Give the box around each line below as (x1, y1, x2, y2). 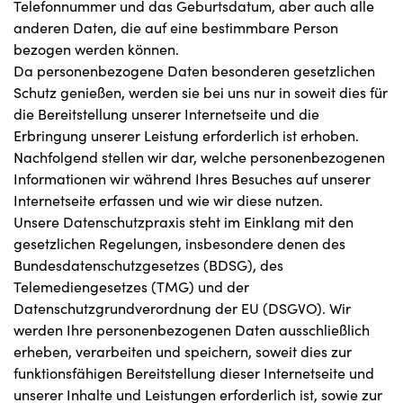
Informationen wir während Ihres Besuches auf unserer (13, 169, 371, 188)
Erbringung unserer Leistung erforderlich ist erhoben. (13, 126, 359, 145)
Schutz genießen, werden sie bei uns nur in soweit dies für (13, 83, 388, 102)
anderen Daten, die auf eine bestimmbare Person (13, 18, 338, 37)
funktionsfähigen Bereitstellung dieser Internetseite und (13, 363, 374, 382)
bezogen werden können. (13, 40, 179, 58)
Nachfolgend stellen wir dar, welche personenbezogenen (13, 148, 385, 166)
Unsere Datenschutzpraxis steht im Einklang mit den (13, 212, 354, 231)
